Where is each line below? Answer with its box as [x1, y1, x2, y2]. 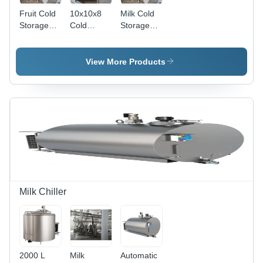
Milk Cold [120, 9, 154, 18]
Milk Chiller [19, 187, 66, 197]
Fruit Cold [19, 9, 56, 18]
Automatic [120, 251, 157, 260]
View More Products [85, 57, 166, 66]
